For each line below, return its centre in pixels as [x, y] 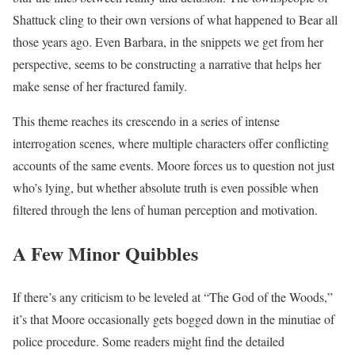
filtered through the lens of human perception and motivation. [165, 209]
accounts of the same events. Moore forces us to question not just [174, 165]
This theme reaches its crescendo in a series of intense [146, 120]
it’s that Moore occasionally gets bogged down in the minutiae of [174, 319]
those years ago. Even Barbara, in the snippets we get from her [168, 41]
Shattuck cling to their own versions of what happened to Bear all [175, 19]
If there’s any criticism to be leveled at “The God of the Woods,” [173, 296]
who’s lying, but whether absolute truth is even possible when [166, 187]
